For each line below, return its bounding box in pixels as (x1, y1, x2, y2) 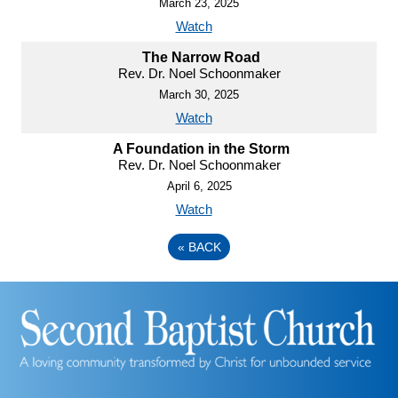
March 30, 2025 (159, 87, 239, 101)
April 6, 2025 (166, 179, 232, 193)
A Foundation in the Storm (113, 140, 290, 156)
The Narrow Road (142, 49, 260, 65)
